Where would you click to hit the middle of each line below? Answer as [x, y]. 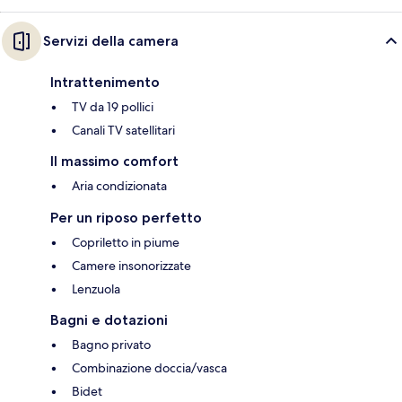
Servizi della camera [111, 41]
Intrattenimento [105, 83]
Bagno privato [111, 345]
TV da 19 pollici [113, 107]
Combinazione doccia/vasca [149, 368]
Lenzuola [96, 289]
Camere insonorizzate [131, 266]
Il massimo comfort [114, 162]
